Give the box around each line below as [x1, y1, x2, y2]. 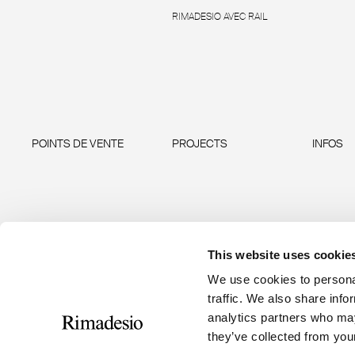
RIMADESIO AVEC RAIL [171, 10, 267, 23]
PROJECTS [171, 136, 227, 151]
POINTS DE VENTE [32, 136, 124, 151]
